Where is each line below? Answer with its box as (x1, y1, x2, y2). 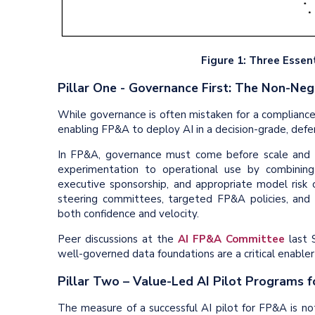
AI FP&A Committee (178, 232, 285, 247)
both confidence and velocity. (58, 207, 199, 221)
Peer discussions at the (58, 232, 178, 247)
